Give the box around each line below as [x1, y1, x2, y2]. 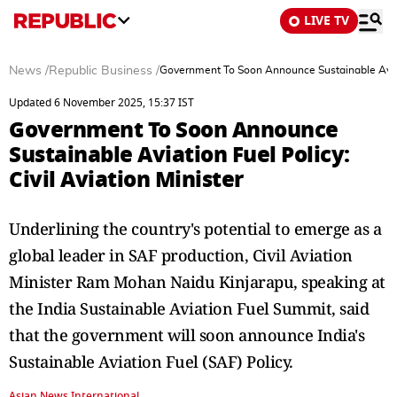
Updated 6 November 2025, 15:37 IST [9, 95, 194, 111]
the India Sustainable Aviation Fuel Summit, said [9, 298, 369, 319]
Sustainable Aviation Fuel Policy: [9, 138, 350, 171]
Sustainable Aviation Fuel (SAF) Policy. [9, 351, 293, 372]
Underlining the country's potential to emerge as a [9, 218, 381, 239]
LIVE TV [304, 12, 349, 30]
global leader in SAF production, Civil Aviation [9, 245, 353, 266]
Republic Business [49, 65, 152, 77]
